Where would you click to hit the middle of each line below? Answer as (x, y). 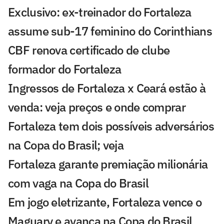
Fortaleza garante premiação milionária (108, 164)
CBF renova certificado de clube (89, 50)
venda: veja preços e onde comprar (97, 107)
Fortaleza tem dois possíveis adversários (111, 126)
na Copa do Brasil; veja (66, 145)
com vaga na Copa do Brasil (78, 183)
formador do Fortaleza (65, 69)
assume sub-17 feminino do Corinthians (110, 31)
